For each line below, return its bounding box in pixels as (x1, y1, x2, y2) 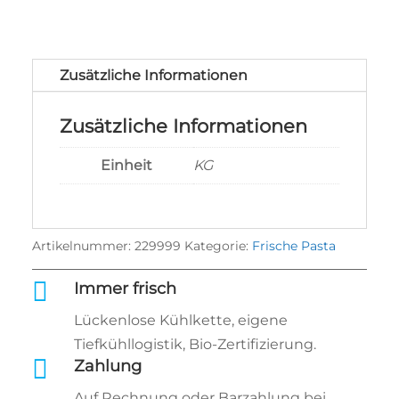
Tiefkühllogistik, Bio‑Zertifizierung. (73, 336, 316, 354)
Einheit (100, 156, 152, 174)
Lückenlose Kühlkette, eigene (73, 312, 288, 330)
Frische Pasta (251, 238, 336, 255)
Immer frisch (73, 279, 176, 299)
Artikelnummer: (31, 238, 134, 255)
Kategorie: (183, 238, 252, 255)
